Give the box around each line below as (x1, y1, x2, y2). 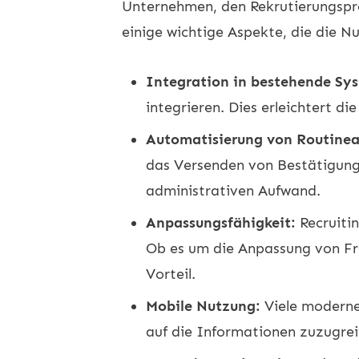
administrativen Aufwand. (146, 181, 321, 200)
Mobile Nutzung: (146, 296, 260, 315)
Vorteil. (146, 264, 196, 283)
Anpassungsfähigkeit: (146, 213, 296, 232)
